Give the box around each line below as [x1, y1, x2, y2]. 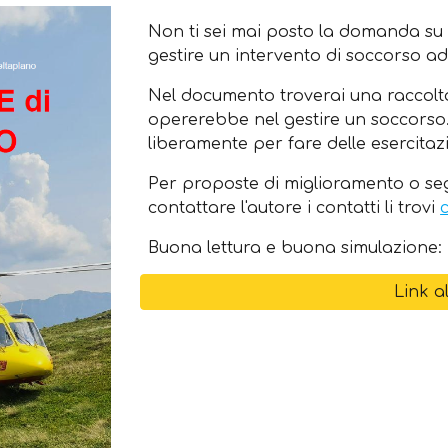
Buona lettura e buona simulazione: [148, 239, 443, 257]
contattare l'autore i [148, 199, 317, 217]
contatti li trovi [316, 199, 441, 217]
